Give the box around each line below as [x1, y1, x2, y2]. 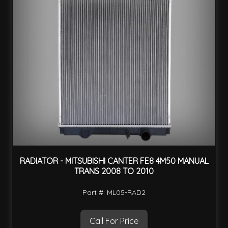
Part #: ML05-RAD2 [82, 187, 146, 197]
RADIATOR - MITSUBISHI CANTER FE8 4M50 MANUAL [19, 156, 209, 166]
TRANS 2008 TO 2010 [74, 166, 154, 177]
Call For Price [90, 215, 138, 226]
